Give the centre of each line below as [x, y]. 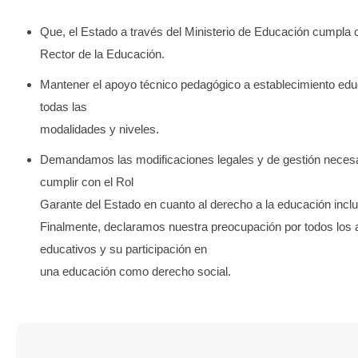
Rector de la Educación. [102, 54]
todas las [64, 107]
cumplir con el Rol [87, 182]
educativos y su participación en [123, 249]
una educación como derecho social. [135, 272]
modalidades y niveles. [99, 129]
